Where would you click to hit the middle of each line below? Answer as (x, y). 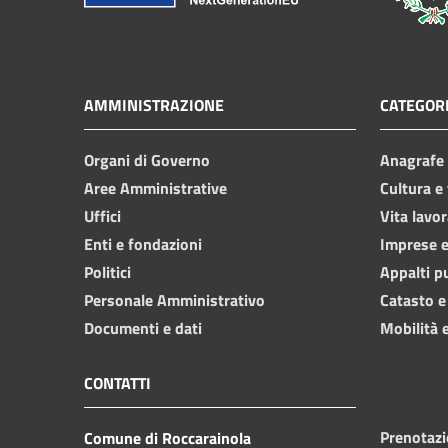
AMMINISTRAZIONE (154, 104)
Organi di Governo (147, 159)
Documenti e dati (143, 327)
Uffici (102, 215)
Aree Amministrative (155, 187)
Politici (107, 271)
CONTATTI (117, 382)
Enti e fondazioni (143, 243)
